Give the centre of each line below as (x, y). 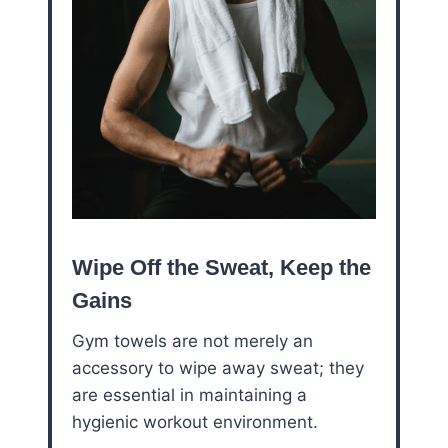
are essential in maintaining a (189, 394)
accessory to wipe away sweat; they (218, 367)
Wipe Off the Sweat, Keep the (221, 267)
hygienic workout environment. (195, 421)
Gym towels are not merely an (192, 340)
